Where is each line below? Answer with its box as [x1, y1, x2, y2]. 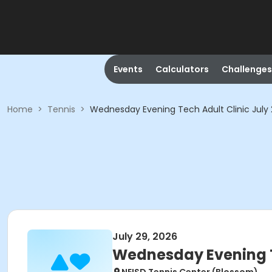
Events [113, 63, 143, 75]
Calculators [155, 63, 209, 75]
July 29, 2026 [112, 229, 177, 243]
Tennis [47, 103, 75, 115]
